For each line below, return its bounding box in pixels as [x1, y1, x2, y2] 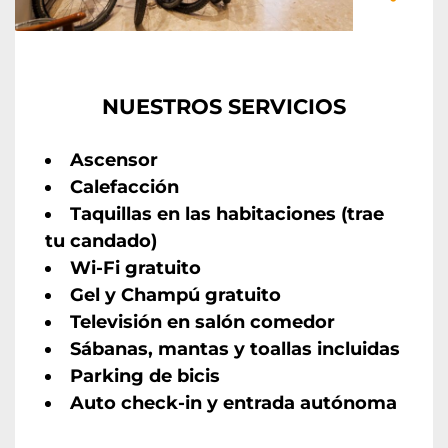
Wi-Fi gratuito [70, 257, 201, 280]
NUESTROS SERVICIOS [102, 94, 346, 120]
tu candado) [45, 230, 157, 253]
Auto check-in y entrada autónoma [70, 392, 397, 415]
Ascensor [70, 149, 158, 172]
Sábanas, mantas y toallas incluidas [70, 338, 400, 361]
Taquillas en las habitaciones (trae [70, 203, 384, 226]
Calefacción [70, 176, 179, 199]
